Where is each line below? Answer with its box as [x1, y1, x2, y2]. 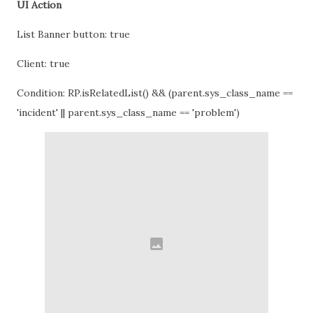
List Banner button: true [17, 28, 130, 41]
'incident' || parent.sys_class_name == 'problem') [17, 106, 242, 119]
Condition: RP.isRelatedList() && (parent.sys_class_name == [17, 87, 293, 99]
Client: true [17, 57, 73, 70]
